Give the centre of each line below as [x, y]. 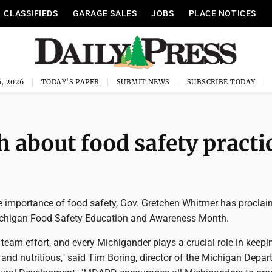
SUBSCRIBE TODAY [221, 82]
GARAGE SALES [105, 13]
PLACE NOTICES [222, 13]
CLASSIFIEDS [31, 13]
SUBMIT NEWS [143, 82]
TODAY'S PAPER [70, 82]
